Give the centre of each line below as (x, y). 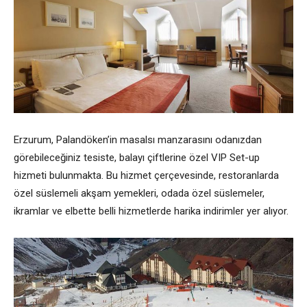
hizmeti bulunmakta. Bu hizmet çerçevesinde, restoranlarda (146, 176)
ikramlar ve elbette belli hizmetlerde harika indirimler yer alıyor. (151, 211)
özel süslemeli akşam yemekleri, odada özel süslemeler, (139, 194)
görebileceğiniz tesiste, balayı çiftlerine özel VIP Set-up (137, 158)
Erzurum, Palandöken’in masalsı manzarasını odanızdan (138, 140)
